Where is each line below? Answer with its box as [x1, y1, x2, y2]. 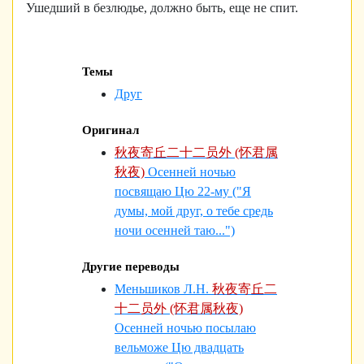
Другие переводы [82, 260, 180, 273]
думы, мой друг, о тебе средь [115, 204, 273, 218]
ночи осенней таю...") [115, 223, 235, 237]
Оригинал [82, 123, 139, 136]
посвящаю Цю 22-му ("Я [115, 184, 251, 198]
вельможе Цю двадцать [115, 340, 244, 354]
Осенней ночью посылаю [115, 321, 256, 335]
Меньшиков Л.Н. [115, 282, 209, 296]
